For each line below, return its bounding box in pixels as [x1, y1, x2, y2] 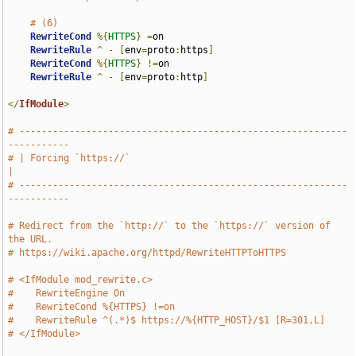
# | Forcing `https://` [8, 153, 131, 164]
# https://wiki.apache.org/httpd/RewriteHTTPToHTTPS [8, 247, 287, 258]
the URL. [8, 234, 53, 245]
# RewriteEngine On [8, 288, 126, 299]
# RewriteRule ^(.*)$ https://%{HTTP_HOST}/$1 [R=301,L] [8, 315, 326, 326]
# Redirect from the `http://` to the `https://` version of [8, 220, 331, 231]
